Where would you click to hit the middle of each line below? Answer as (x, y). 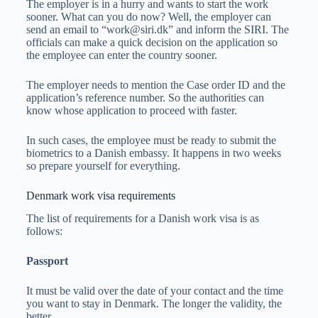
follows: (44, 231)
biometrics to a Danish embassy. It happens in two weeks (153, 153)
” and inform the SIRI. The (228, 29)
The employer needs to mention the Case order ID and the (155, 84)
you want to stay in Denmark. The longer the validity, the (154, 304)
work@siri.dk (137, 29)
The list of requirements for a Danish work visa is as (142, 219)
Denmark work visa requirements (100, 195)
